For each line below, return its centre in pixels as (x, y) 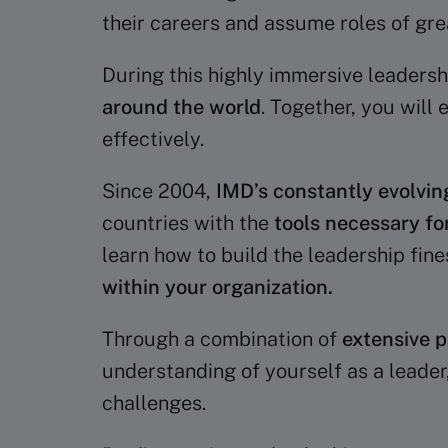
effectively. (153, 139)
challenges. (154, 403)
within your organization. (217, 287)
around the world (181, 107)
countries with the (188, 223)
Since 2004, (156, 191)
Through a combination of (222, 339)
